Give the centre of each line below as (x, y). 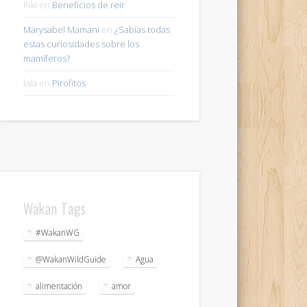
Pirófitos (69, 83)
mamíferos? (46, 58)
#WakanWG (57, 232)
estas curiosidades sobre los (81, 44)
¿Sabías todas (142, 29)
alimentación (59, 286)
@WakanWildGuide (71, 259)
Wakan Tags (54, 208)
